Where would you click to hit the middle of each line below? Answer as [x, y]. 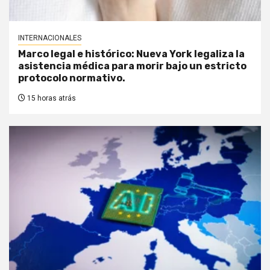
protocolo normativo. [72, 78]
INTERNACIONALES [50, 38]
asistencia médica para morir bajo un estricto [132, 66]
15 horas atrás [51, 98]
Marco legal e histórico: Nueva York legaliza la [131, 54]
